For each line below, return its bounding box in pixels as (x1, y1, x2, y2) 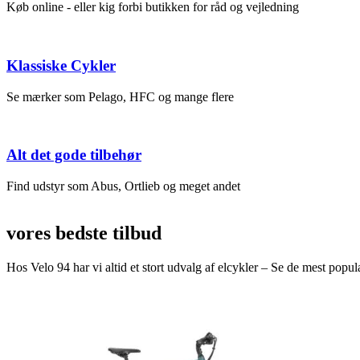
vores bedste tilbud (6, 222, 162, 243)
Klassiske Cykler (6, 56, 116, 74)
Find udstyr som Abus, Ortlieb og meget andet (6, 179, 240, 193)
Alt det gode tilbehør (6, 146, 141, 164)
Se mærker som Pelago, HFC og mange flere (6, 89, 234, 104)
